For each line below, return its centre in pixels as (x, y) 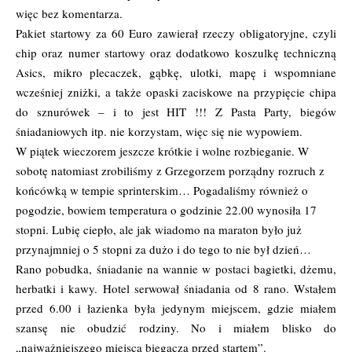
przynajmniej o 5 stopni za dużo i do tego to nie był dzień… (163, 249)
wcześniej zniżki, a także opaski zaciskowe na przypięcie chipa (176, 92)
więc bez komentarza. (69, 13)
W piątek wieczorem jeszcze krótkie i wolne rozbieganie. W (162, 150)
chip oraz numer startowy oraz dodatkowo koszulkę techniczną (176, 52)
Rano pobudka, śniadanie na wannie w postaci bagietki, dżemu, (176, 268)
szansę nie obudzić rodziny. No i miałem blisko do (176, 327)
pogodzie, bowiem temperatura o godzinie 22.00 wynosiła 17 (166, 209)
